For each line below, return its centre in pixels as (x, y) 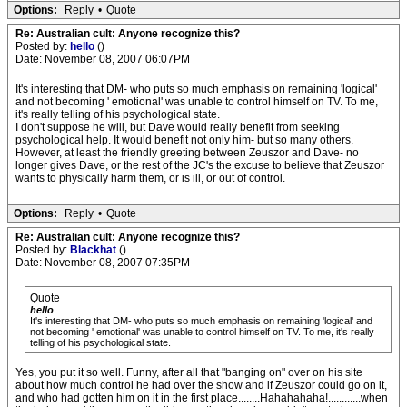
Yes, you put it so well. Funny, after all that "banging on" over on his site (189, 372)
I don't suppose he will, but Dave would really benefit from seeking (178, 127)
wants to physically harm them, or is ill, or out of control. (150, 178)
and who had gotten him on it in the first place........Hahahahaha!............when (202, 398)
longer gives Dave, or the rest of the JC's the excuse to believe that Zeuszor (200, 165)
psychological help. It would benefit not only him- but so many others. (184, 140)
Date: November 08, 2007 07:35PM (103, 263)
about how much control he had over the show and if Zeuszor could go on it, (201, 385)
